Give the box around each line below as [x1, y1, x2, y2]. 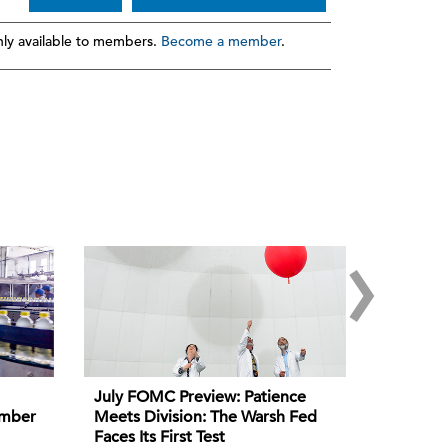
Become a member [160, 32, 281, 50]
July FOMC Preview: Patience [93, 387, 306, 408]
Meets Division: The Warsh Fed [93, 407, 317, 428]
